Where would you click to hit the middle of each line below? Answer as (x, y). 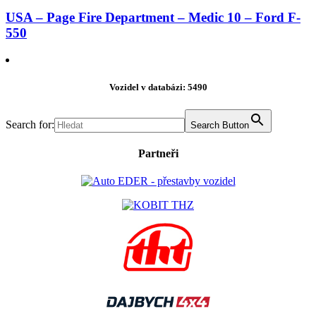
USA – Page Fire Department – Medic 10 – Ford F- (153, 17)
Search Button (220, 125)
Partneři (158, 153)
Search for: (30, 124)
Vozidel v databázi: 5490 (158, 87)
